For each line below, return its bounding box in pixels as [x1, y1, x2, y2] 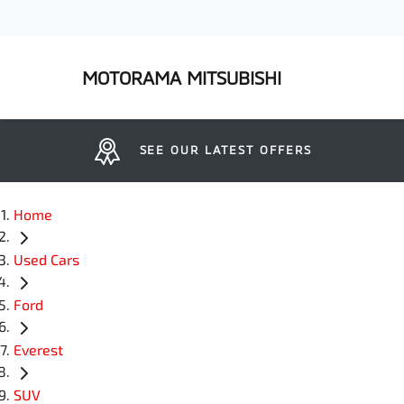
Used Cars [14, 251, 79, 269]
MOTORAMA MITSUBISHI [82, 67, 281, 88]
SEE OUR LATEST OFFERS [139, 142, 312, 157]
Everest [14, 341, 63, 359]
